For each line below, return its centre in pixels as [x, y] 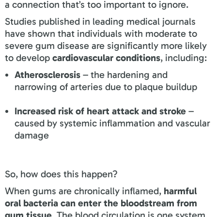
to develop [29, 57]
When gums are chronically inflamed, [84, 191]
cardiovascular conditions [106, 57]
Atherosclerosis [47, 74]
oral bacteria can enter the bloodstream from [101, 203]
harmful [180, 191]
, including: [184, 57]
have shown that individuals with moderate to [101, 33]
